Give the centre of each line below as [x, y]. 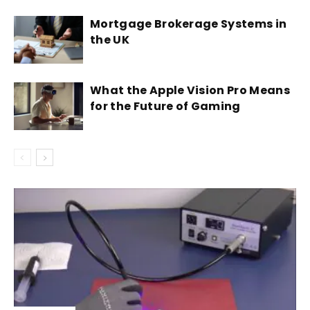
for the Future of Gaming [165, 106]
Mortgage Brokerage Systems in [189, 24]
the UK [110, 39]
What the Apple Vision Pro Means [190, 90]
